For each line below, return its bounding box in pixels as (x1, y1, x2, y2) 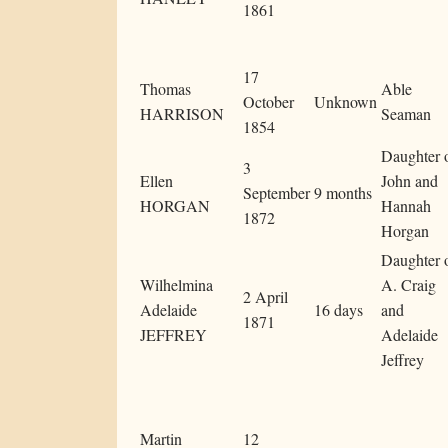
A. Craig (381, 274, 436, 296)
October (243, 91, 294, 113)
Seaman (381, 103, 431, 125)
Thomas (140, 78, 191, 100)
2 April (243, 286, 288, 308)
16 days (314, 299, 363, 321)
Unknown (314, 91, 377, 113)
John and (381, 170, 438, 192)
